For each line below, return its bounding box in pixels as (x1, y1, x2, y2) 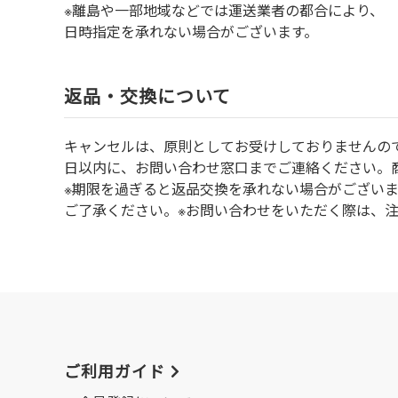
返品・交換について (64, 83, 231, 109)
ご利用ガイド (64, 360, 165, 384)
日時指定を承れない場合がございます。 (64, 21, 318, 43)
